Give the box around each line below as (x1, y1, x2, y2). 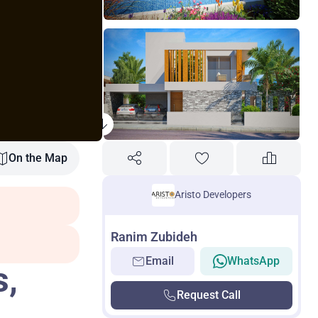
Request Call (177, 287, 241, 302)
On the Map (8, 150, 67, 165)
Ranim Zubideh (111, 229, 197, 244)
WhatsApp (227, 253, 280, 268)
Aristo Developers (175, 189, 251, 201)
